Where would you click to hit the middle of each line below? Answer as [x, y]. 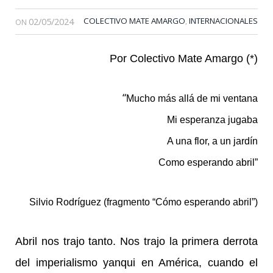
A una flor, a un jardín [212, 141]
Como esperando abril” [208, 163]
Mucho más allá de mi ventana [192, 99]
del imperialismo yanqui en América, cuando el [136, 262]
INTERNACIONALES [223, 21]
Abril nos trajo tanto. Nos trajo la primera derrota [136, 241]
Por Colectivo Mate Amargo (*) [184, 59]
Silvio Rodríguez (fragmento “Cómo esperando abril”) [144, 202]
